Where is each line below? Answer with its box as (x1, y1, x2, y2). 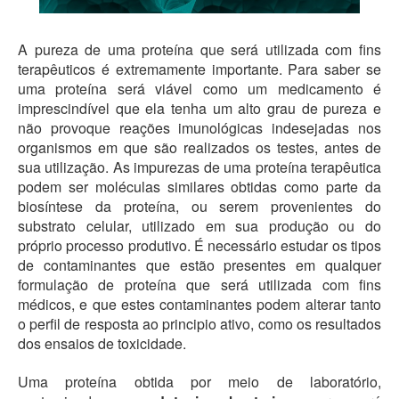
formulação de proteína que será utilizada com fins (18, 274, 381, 296)
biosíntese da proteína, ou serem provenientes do (18, 196, 381, 217)
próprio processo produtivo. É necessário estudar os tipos (18, 235, 381, 256)
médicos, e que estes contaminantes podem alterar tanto (18, 294, 381, 315)
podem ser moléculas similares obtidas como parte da (18, 176, 381, 198)
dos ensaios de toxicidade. (18, 333, 186, 354)
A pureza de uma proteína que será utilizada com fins (18, 39, 381, 61)
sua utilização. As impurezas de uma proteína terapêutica (18, 157, 381, 178)
